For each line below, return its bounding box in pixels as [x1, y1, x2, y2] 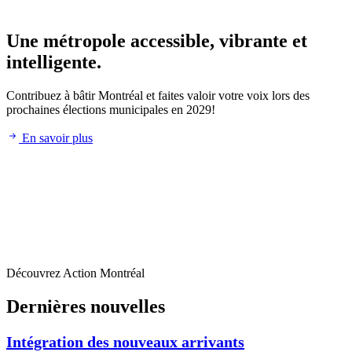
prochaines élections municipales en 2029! [6, 103, 215, 117]
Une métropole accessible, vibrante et [6, 31, 307, 52]
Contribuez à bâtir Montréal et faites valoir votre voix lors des [6, 89, 310, 103]
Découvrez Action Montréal [6, 266, 145, 280]
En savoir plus [22, 131, 93, 145]
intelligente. [6, 52, 101, 73]
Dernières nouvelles [6, 296, 165, 317]
